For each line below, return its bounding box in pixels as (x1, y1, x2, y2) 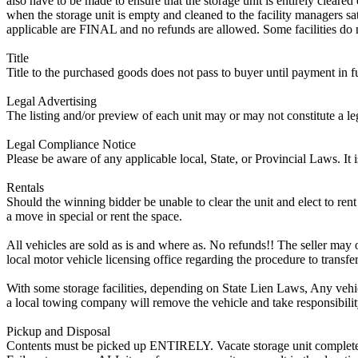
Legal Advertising (6, 93, 97, 108)
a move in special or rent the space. (6, 209, 182, 223)
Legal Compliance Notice (6, 137, 136, 151)
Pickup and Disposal (6, 324, 110, 338)
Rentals (6, 180, 44, 194)
